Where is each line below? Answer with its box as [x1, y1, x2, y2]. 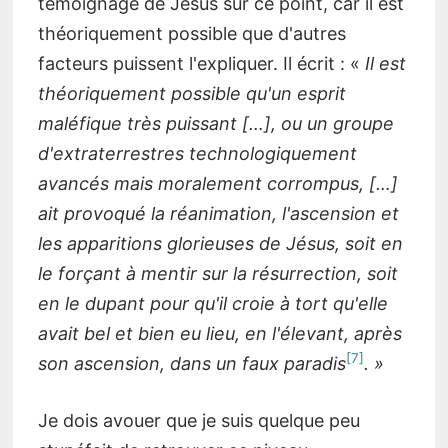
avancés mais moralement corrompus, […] [37, 173, 398, 195]
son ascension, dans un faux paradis [37, 353, 346, 375]
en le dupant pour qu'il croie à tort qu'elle [37, 293, 388, 315]
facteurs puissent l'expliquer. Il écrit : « [37, 53, 360, 75]
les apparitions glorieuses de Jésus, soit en [37, 233, 403, 255]
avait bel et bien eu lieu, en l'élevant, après [37, 323, 402, 345]
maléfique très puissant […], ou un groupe [37, 113, 394, 135]
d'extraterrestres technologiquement [37, 143, 357, 165]
